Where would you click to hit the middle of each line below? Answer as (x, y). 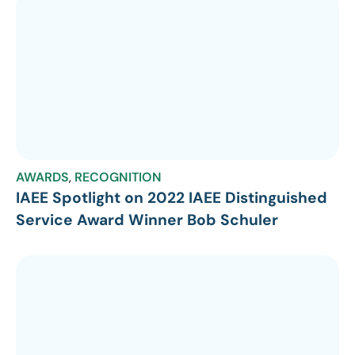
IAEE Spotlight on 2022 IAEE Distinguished (172, 197)
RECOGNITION (118, 177)
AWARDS (42, 177)
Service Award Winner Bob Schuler (147, 219)
